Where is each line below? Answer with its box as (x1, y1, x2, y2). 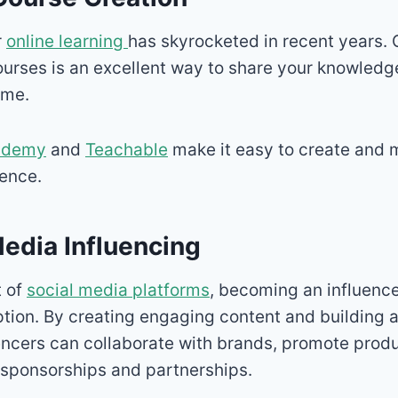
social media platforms (27, 279, 210, 300)
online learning (6, 30, 128, 52)
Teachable (85, 139, 168, 160)
